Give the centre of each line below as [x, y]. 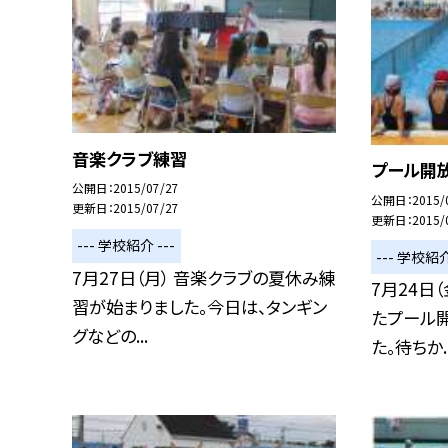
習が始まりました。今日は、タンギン [199, 306]
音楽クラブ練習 [129, 158]
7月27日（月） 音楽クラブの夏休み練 [204, 277]
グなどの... [110, 335]
